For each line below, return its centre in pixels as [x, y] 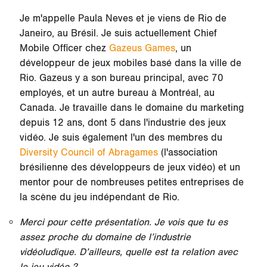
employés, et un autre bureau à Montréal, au [117, 93]
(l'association [187, 152]
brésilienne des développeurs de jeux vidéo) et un [130, 167]
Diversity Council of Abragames [89, 152]
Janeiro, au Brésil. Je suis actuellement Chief [118, 33]
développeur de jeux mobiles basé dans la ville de [130, 63]
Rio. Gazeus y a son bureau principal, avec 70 [121, 78]
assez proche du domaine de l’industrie [105, 237]
